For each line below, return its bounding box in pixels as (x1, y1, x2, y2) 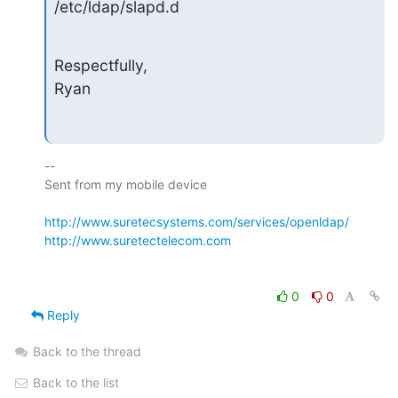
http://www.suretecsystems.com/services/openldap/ (44, 213, 349, 229)
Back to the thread (33, 343, 141, 359)
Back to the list (29, 374, 119, 390)
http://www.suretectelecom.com (44, 232, 231, 248)
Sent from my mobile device (44, 176, 207, 192)
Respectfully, (53, 56, 147, 75)
